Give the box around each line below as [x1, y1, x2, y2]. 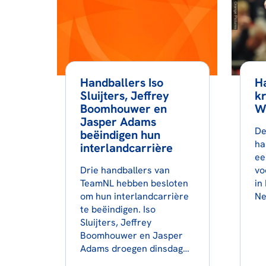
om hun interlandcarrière [80, 189, 189, 202]
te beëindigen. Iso [80, 202, 156, 216]
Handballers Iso [80, 74, 163, 90]
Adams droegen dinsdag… [80, 242, 189, 255]
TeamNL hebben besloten [80, 176, 188, 189]
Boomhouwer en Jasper [80, 229, 183, 242]
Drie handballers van [80, 163, 170, 176]
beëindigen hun [80, 126, 160, 142]
